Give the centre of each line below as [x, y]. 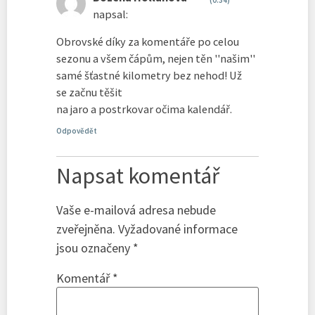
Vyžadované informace [178, 229]
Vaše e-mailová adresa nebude [136, 210]
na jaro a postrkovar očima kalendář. [144, 109]
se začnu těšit [89, 92]
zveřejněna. [86, 229]
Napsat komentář [138, 176]
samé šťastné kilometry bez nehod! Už [149, 75]
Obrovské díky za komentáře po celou [148, 41]
